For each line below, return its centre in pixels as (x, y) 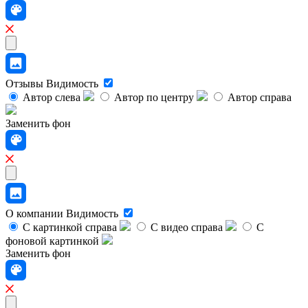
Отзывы (26, 84)
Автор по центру (154, 98)
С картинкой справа (70, 228)
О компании (36, 214)
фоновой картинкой (52, 241)
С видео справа (187, 228)
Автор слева (52, 98)
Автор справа (260, 98)
